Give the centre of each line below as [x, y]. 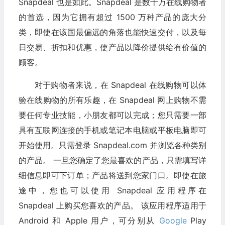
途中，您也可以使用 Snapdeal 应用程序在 [112, 191]
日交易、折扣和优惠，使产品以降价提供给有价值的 [112, 47]
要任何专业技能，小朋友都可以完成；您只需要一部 [112, 115]
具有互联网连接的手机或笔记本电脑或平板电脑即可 [112, 130]
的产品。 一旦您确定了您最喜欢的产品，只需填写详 [112, 160]
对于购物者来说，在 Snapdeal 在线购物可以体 [120, 85]
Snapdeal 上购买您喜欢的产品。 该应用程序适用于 [112, 206]
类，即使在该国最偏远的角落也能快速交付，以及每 [112, 32]
